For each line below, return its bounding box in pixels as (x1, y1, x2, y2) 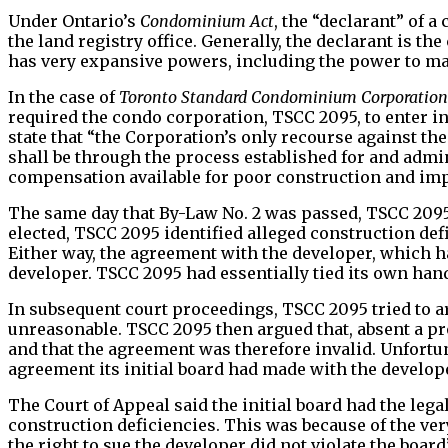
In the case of (8, 86, 119, 107)
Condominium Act (140, 10, 274, 31)
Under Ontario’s (8, 10, 140, 31)
